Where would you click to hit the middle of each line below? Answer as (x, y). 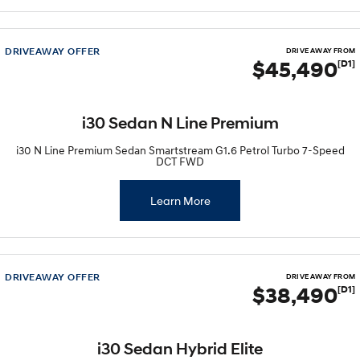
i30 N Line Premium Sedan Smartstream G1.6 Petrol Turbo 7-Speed (180, 150)
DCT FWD (180, 161)
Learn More (180, 200)
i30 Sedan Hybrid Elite (180, 349)
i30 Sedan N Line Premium (180, 123)
